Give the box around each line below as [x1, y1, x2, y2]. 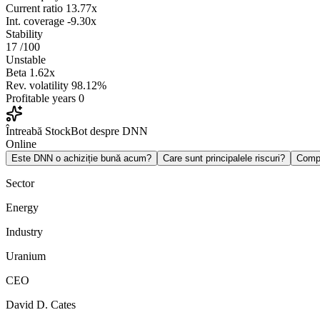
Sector [6, 177, 34, 190]
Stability [6, 28, 43, 41]
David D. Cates [6, 299, 76, 311]
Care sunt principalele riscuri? [163, 153, 285, 164]
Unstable [6, 54, 46, 66]
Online [6, 138, 36, 151]
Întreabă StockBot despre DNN [6, 125, 148, 138]
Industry [6, 226, 43, 239]
